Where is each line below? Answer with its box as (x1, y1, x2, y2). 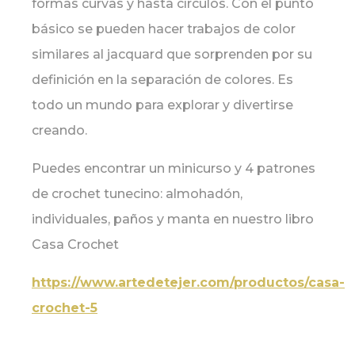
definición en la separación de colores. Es (32, 72, 293, 88)
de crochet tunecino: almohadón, (32, 186, 242, 202)
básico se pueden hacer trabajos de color (32, 21, 296, 37)
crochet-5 (32, 300, 97, 316)
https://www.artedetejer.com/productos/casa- (32, 275, 345, 291)
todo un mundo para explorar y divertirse (32, 97, 293, 113)
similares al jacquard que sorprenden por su (32, 47, 312, 63)
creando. (32, 123, 87, 139)
